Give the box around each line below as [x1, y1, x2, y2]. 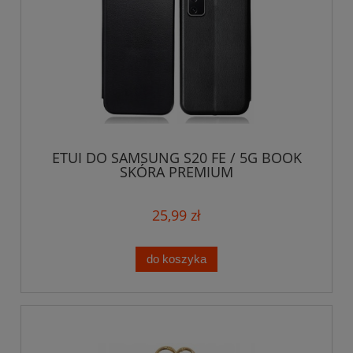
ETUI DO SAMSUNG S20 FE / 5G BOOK [51, 148, 302, 168]
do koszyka [147, 252, 206, 266]
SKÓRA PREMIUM [120, 162, 233, 182]
